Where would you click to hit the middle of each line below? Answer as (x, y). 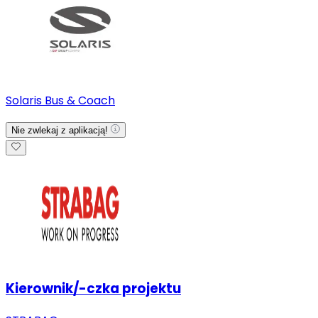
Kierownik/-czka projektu (93, 288)
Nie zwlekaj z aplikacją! (61, 131)
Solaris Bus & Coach (60, 101)
